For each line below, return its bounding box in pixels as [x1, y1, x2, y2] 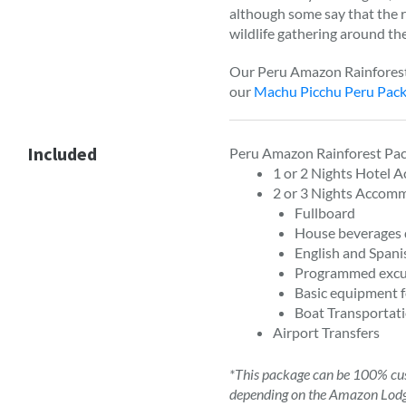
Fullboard [295, 204, 356, 221]
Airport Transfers [273, 324, 381, 341]
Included [27, 142, 97, 165]
